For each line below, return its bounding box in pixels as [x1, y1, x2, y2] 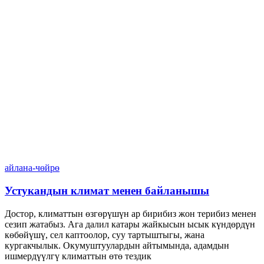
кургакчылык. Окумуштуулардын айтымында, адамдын [5, 240, 229, 250]
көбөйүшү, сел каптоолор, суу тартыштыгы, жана [5, 229, 204, 240]
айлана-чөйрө [5, 163, 60, 173]
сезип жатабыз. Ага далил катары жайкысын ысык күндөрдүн [5, 219, 255, 229]
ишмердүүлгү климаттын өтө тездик [5, 250, 151, 261]
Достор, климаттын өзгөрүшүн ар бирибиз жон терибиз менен [5, 208, 256, 219]
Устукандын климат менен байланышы [5, 184, 209, 197]
